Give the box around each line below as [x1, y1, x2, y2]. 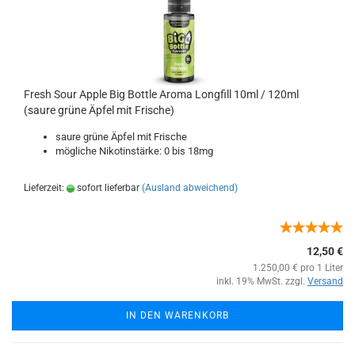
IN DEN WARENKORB [126, 310, 229, 321]
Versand [307, 276, 343, 287]
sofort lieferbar [74, 182, 139, 193]
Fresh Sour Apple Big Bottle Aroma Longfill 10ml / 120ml [24, 88, 299, 101]
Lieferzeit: [24, 182, 67, 193]
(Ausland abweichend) [142, 182, 238, 193]
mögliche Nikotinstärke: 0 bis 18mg [55, 145, 213, 157]
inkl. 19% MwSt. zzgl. [216, 276, 307, 287]
